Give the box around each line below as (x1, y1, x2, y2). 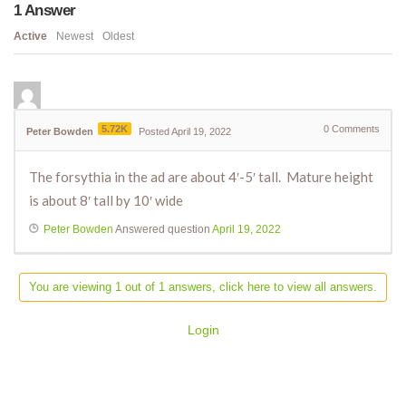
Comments (329, 123, 380, 135)
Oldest (102, 30, 134, 43)
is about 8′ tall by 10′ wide (29, 192, 183, 209)
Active (14, 30, 47, 43)
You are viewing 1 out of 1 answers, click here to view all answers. (29, 280, 377, 295)
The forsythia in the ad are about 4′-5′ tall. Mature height (29, 169, 373, 186)
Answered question (113, 223, 212, 237)
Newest (56, 30, 93, 43)
